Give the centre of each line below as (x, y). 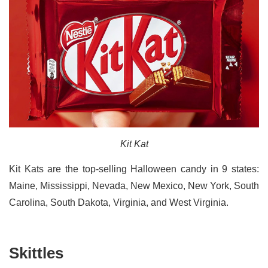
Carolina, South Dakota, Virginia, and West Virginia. (119, 203)
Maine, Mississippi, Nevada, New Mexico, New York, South (134, 186)
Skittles (36, 253)
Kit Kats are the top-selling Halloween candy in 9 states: (134, 169)
